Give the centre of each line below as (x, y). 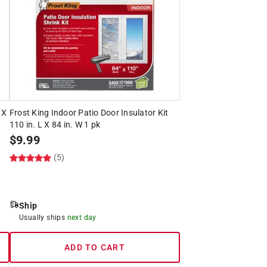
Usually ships (43, 217)
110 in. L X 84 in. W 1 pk (55, 124)
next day (82, 217)
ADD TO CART (95, 247)
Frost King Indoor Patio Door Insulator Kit (89, 112)
